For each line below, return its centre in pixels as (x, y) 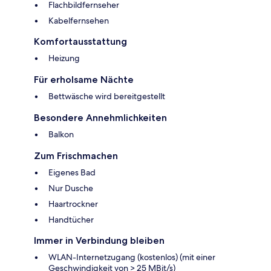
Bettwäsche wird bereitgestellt (107, 96)
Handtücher (71, 219)
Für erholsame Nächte (84, 79)
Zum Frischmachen (76, 155)
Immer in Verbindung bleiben (99, 240)
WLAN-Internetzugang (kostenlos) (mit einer (132, 257)
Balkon (61, 134)
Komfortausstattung (80, 41)
